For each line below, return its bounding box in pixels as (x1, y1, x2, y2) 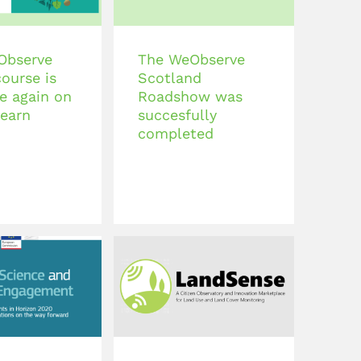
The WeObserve (138, 51, 245, 68)
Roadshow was (138, 88, 243, 105)
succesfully (138, 106, 217, 123)
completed (138, 125, 214, 142)
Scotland (138, 69, 201, 86)
